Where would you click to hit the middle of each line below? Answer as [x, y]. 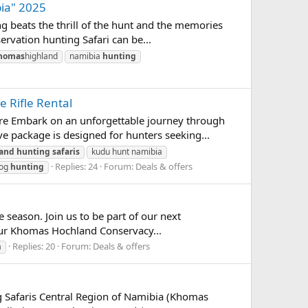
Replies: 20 [34, 246]
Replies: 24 [76, 166]
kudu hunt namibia [127, 151]
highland [41, 56]
